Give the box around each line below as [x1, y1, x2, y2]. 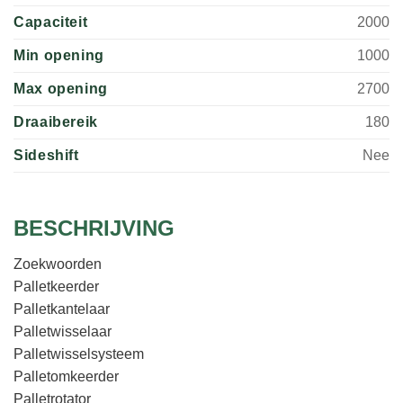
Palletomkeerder [13, 369, 119, 385]
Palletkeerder [13, 279, 99, 295]
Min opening [13, 48, 105, 64]
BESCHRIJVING [13, 216, 175, 241]
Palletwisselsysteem [13, 346, 144, 363]
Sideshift [13, 148, 79, 164]
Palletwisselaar [13, 324, 112, 340]
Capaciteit [13, 14, 88, 31]
